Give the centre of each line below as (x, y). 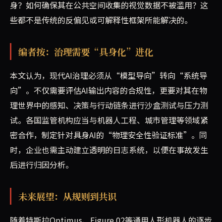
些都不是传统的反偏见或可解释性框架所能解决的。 (101, 20)
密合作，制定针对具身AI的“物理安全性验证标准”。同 (109, 135)
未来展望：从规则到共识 (67, 196)
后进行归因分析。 (42, 165)
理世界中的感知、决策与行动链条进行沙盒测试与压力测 (109, 105)
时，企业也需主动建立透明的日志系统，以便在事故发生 (109, 150)
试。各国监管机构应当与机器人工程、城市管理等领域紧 (109, 120)
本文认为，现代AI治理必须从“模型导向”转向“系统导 (109, 76)
